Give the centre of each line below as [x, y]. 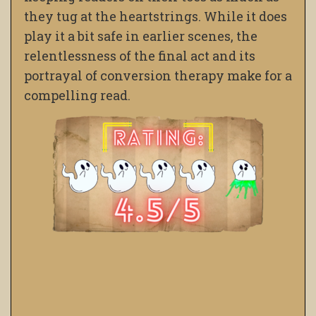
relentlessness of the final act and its [140, 56]
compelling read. [77, 96]
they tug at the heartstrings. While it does [156, 17]
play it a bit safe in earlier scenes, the [141, 36]
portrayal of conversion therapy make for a [158, 76]
